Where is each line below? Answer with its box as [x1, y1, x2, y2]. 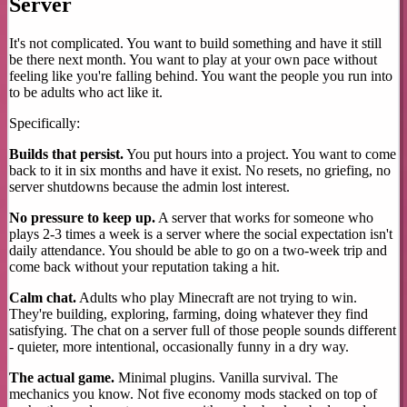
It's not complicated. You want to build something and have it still [9, 35, 382, 52]
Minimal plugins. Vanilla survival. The [114, 370, 338, 386]
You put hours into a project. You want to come [124, 146, 396, 163]
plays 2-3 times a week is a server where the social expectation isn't [9, 226, 392, 243]
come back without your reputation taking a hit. [9, 259, 280, 275]
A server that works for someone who [155, 210, 373, 226]
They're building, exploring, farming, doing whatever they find [9, 306, 368, 323]
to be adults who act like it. [9, 84, 163, 101]
